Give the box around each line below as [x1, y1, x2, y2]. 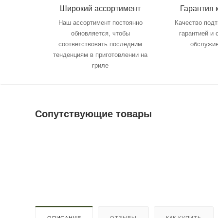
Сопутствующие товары [35, 108, 152, 119]
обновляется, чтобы [71, 29, 130, 37]
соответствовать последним [58, 40, 143, 48]
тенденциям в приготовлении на [53, 51, 148, 58]
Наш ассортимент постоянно [58, 18, 143, 26]
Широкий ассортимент [60, 4, 141, 13]
